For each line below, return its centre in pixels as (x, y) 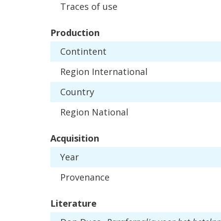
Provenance (85, 177)
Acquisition (75, 138)
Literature (74, 203)
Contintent (83, 51)
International (120, 71)
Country (77, 92)
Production (75, 32)
